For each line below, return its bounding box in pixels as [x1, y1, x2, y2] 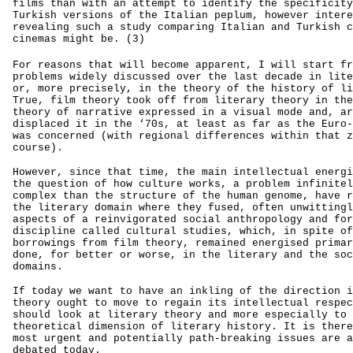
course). [13, 142, 63, 154]
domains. [13, 261, 63, 273]
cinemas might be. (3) [13, 33, 145, 45]
